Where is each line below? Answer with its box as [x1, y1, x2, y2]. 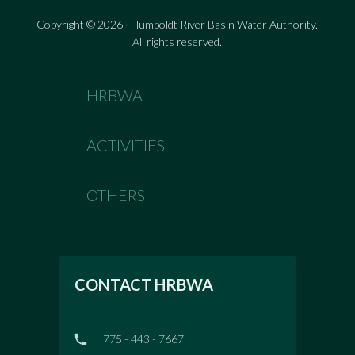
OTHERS [86, 185, 145, 204]
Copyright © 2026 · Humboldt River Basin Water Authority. [36, 17, 319, 31]
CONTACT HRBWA [74, 274, 213, 294]
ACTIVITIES [86, 135, 165, 155]
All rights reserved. [132, 34, 223, 48]
